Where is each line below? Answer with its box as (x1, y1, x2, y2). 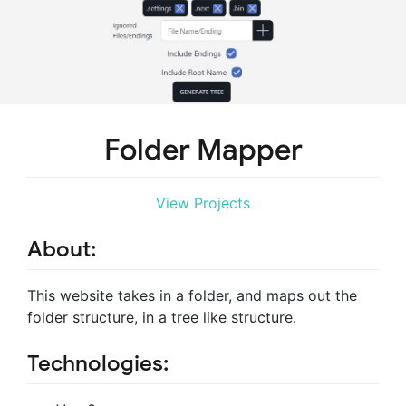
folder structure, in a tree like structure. (27, 308, 296, 327)
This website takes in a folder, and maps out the (27, 286, 357, 305)
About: (27, 235, 96, 263)
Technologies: (27, 350, 169, 378)
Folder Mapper (103, 131, 303, 169)
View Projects (156, 193, 250, 212)
